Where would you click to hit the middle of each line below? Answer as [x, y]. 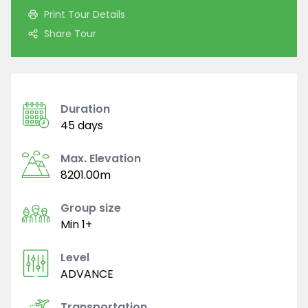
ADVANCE [87, 274]
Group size [91, 208]
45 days [82, 126]
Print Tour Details [85, 15]
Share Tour [70, 34]
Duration [85, 109]
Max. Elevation [101, 159]
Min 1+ [76, 225]
